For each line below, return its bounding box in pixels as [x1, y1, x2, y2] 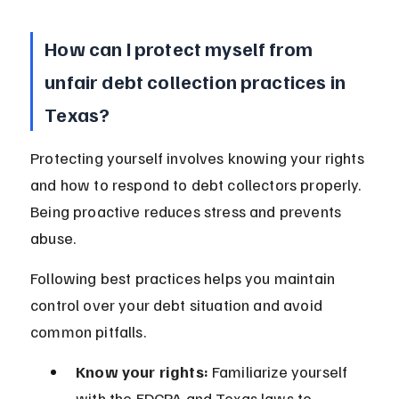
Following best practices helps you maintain [30, 268, 339, 289]
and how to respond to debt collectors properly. [30, 175, 365, 195]
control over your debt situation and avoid [30, 295, 327, 315]
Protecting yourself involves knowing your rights [30, 148, 368, 168]
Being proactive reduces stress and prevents [30, 201, 346, 222]
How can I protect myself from [45, 36, 317, 61]
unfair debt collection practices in [45, 69, 350, 94]
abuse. [30, 228, 77, 248]
